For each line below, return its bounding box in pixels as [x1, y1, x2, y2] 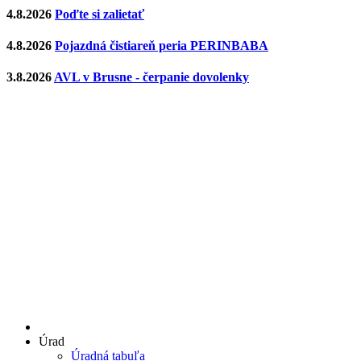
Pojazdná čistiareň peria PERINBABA [55, 39, 268, 53]
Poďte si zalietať [55, 6, 144, 21]
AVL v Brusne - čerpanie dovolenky [54, 70, 249, 85]
